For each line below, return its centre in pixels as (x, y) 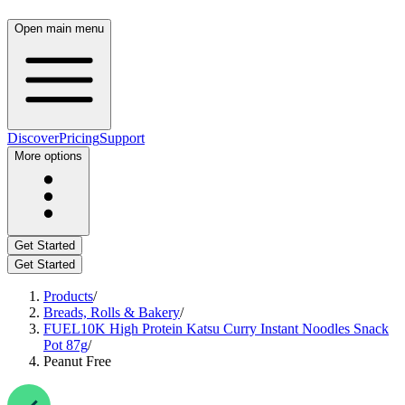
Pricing (79, 138)
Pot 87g (66, 345)
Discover (33, 138)
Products (68, 296)
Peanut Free (77, 361)
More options (48, 156)
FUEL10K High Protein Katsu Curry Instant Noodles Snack (216, 329)
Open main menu (59, 28)
